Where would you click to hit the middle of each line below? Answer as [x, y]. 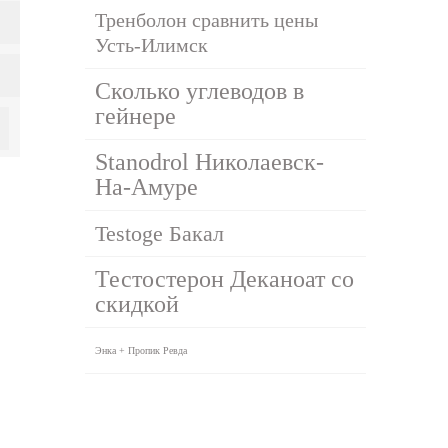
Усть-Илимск [152, 44]
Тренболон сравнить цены [207, 19]
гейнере [136, 115]
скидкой [137, 303]
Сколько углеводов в [200, 90]
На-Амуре [147, 186]
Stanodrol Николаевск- [210, 161]
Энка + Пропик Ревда [141, 350]
